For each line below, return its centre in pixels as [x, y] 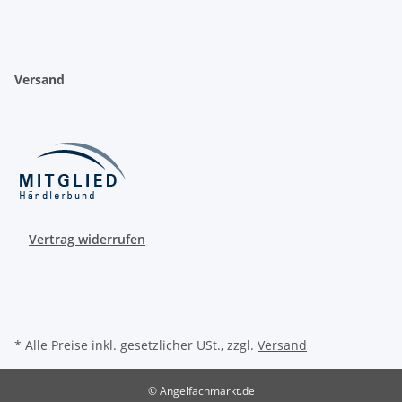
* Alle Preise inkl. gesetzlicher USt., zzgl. [136, 345]
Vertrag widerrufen [87, 239]
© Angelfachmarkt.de [201, 390]
